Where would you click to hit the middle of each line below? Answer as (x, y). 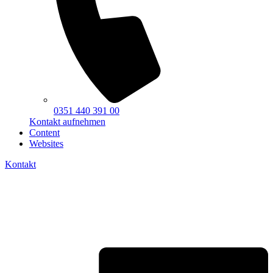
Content (44, 133)
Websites (46, 144)
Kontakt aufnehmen (67, 122)
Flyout (17, 233)
